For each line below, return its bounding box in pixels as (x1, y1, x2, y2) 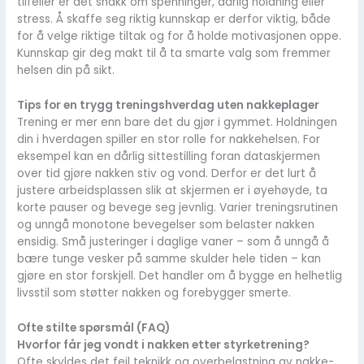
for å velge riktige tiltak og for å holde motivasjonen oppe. (17, 28, 342, 45)
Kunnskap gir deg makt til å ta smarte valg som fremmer (17, 45, 331, 62)
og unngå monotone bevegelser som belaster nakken (17, 217, 315, 233)
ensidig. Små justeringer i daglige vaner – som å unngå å (17, 234, 330, 250)
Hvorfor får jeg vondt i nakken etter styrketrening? (17, 337, 310, 353)
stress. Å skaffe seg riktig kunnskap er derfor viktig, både (17, 11, 331, 28)
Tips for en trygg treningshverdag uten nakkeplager (17, 97, 320, 114)
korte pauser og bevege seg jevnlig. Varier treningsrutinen (17, 200, 339, 216)
